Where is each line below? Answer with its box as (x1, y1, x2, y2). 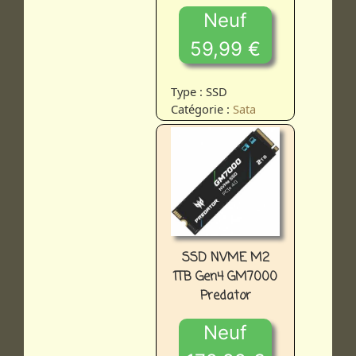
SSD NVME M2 (181, 249, 269, 269)
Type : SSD (171, 83, 228, 100)
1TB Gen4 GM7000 (173, 268, 278, 288)
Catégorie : (171, 101, 234, 118)
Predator (199, 287, 251, 307)
